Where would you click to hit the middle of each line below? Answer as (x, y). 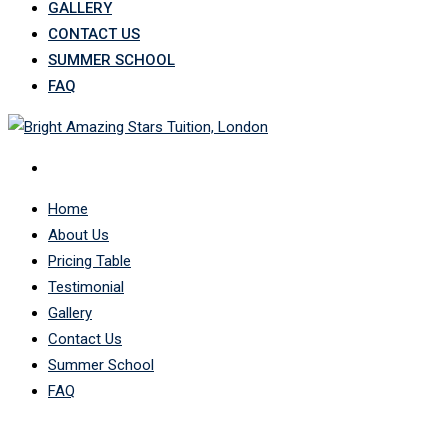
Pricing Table (89, 261)
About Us (78, 235)
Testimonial (86, 287)
